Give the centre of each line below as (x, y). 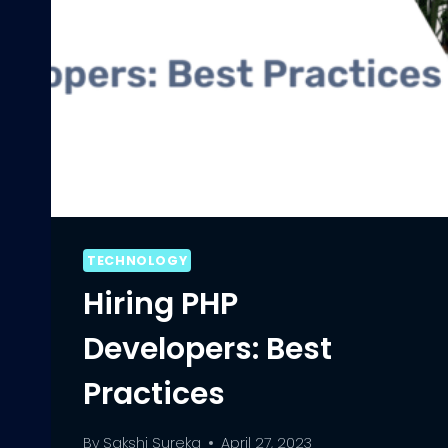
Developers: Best (207, 349)
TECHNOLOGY (137, 261)
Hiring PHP (160, 304)
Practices (154, 394)
